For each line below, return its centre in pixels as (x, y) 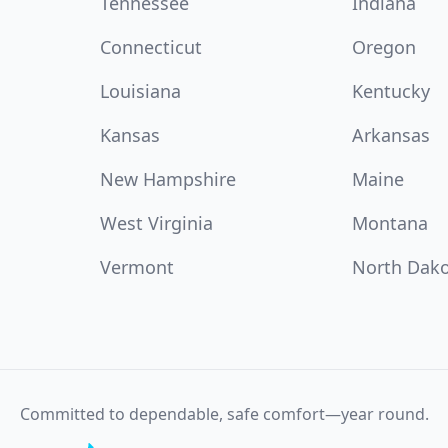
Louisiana (140, 91)
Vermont (137, 267)
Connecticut (151, 47)
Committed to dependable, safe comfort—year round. (224, 414)
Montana (390, 223)
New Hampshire (168, 179)
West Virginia (156, 223)
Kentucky (391, 91)
